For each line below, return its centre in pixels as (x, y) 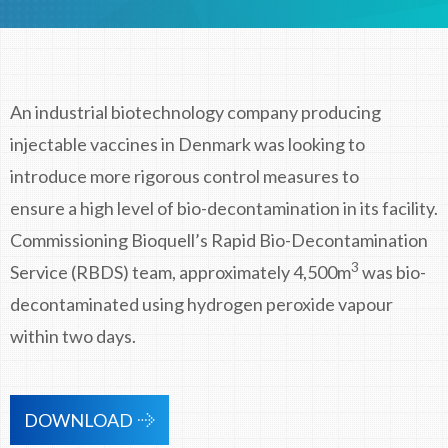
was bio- (392, 272)
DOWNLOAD (78, 420)
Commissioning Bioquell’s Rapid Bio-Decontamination (219, 240)
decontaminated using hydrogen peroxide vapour (201, 304)
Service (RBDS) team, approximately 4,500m (180, 272)
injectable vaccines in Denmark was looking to (187, 144)
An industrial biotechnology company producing (195, 112)
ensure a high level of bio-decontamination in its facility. (224, 208)
